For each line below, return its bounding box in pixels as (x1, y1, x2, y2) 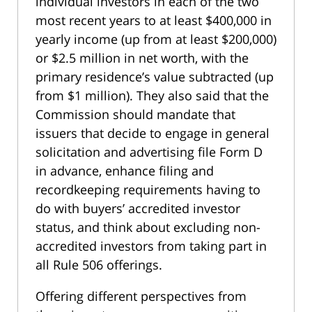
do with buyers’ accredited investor (36, 200, 240, 217)
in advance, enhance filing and (36, 162, 214, 180)
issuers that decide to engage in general (36, 125, 270, 142)
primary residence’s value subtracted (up (36, 68, 274, 86)
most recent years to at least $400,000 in (36, 12, 272, 29)
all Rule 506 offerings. (36, 256, 162, 274)
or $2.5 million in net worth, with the (36, 49, 249, 67)
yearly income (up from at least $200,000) (36, 31, 276, 48)
